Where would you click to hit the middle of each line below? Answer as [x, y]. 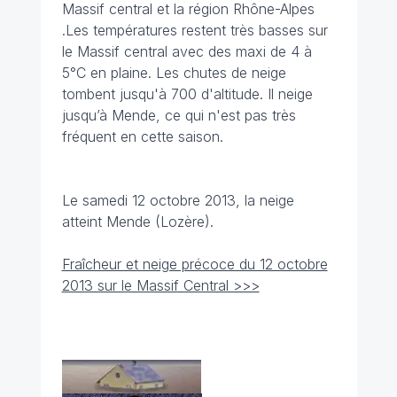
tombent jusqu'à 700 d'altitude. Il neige [187, 94]
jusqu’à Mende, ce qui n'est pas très [179, 115]
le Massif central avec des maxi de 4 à [187, 51]
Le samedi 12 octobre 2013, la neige [178, 200]
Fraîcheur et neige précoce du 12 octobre [195, 264]
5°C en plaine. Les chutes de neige [174, 73]
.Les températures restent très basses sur [195, 30]
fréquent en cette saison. [142, 136]
